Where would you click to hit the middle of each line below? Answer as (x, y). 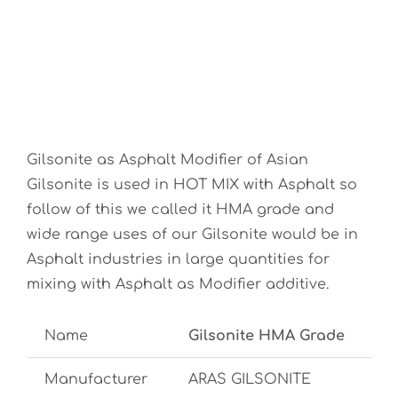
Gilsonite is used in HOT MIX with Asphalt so (192, 185)
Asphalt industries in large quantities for (178, 259)
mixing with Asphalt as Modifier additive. (178, 284)
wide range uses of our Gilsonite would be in (192, 235)
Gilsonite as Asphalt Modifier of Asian (167, 160)
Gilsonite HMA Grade (267, 336)
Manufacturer (96, 379)
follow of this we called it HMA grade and (180, 210)
